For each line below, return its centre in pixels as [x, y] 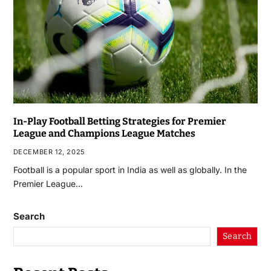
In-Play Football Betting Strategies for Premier [119, 121]
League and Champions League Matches [104, 133]
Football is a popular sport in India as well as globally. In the [130, 169]
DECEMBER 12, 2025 [49, 152]
